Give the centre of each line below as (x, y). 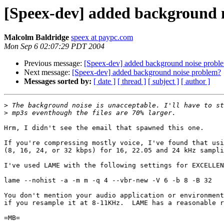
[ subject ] (163, 81)
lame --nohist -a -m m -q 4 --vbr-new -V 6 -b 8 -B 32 (108, 180)
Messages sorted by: (58, 81)
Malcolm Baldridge (36, 37)
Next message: (48, 72)
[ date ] (104, 81)
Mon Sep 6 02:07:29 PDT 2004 (54, 46)
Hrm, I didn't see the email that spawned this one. (104, 128)
